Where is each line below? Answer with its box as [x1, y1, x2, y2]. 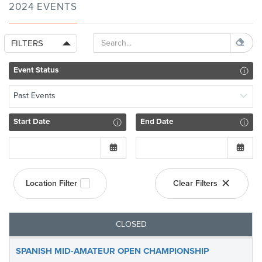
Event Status [13, 65, 59, 75]
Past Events [13, 91, 56, 101]
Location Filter [26, 178, 77, 188]
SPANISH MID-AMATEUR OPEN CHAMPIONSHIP [16, 246, 209, 256]
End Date [140, 116, 174, 126]
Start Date [13, 116, 50, 126]
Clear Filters [173, 178, 218, 188]
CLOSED [116, 219, 147, 229]
